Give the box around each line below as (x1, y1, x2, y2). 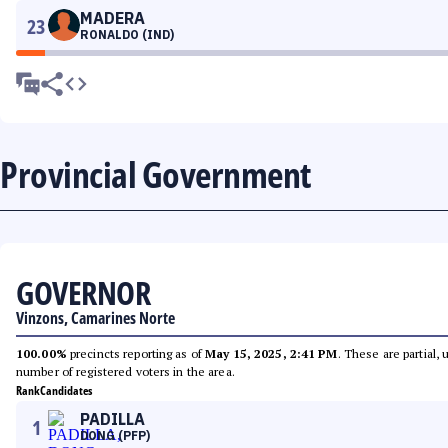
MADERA (80, 8, 145, 28)
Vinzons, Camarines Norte (16, 307, 175, 329)
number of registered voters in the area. (16, 364, 235, 379)
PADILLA (80, 409, 145, 429)
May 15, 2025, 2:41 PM (205, 346, 338, 361)
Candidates (40, 382, 92, 399)
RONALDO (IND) (80, 27, 174, 42)
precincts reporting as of (66, 346, 206, 361)
